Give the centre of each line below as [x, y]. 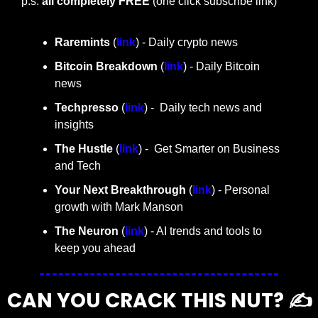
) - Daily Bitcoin [221, 67]
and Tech [78, 166]
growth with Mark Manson [119, 207]
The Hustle [85, 149]
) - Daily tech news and [203, 108]
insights [74, 125]
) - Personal [241, 190]
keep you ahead [95, 248]
